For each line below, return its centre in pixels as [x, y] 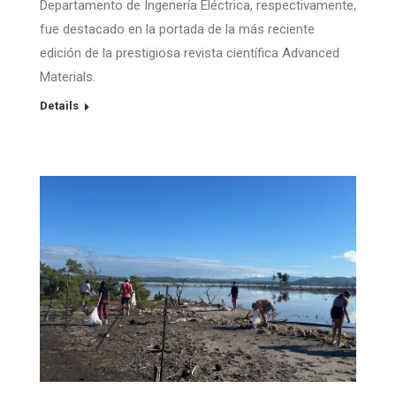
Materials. [68, 76]
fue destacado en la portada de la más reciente [177, 29]
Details [59, 105]
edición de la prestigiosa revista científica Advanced [190, 53]
